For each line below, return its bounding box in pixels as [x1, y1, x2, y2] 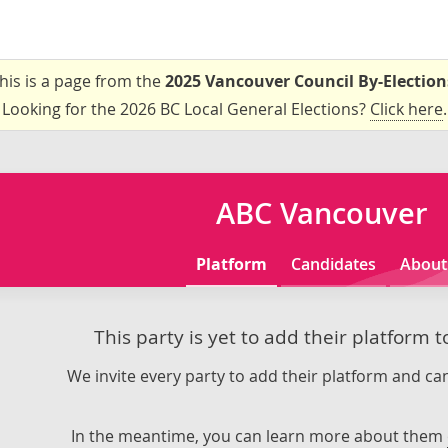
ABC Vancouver [215, 193, 428, 233]
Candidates [291, 253, 377, 275]
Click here [369, 98, 443, 120]
